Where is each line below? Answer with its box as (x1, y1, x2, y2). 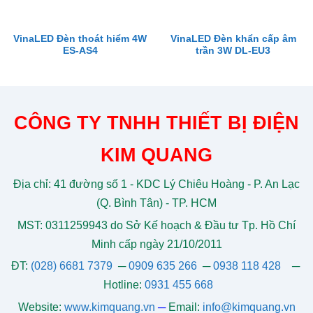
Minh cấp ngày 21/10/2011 (91, 238, 222, 250)
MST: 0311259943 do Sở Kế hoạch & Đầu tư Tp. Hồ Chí (17, 219, 296, 231)
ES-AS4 (62, 45, 98, 56)
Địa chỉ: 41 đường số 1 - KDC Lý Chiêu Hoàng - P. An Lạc (13, 177, 300, 190)
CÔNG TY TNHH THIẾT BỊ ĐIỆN (14, 111, 299, 133)
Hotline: (103, 279, 142, 291)
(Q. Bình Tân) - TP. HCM (96, 196, 217, 209)
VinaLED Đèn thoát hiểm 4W (13, 34, 147, 44)
